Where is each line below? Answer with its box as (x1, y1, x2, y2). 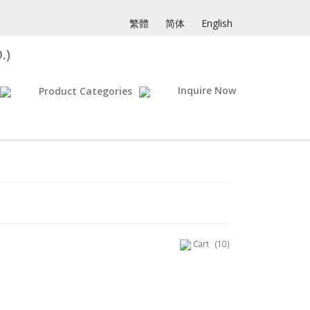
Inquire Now (178, 84, 236, 97)
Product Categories (39, 84, 132, 98)
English (201, 17, 232, 30)
